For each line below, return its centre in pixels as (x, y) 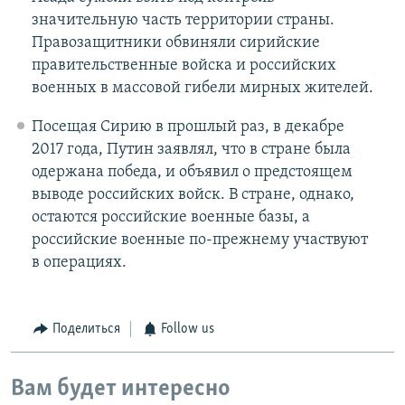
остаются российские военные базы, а (170, 218)
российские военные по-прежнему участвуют (199, 240)
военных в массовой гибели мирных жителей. (202, 89)
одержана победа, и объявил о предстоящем (192, 173)
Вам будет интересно (121, 389)
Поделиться (86, 330)
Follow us (188, 330)
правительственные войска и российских (184, 66)
